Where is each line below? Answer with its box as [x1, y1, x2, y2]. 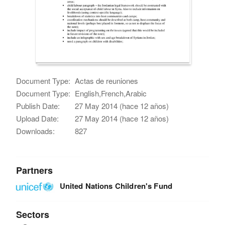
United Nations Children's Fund [59, 180, 173, 191]
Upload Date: [16, 113, 59, 124]
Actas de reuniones [75, 75, 139, 86]
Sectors [16, 207, 50, 221]
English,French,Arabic [75, 87, 147, 98]
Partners [16, 163, 53, 177]
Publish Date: [16, 100, 60, 111]
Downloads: [16, 125, 55, 136]
